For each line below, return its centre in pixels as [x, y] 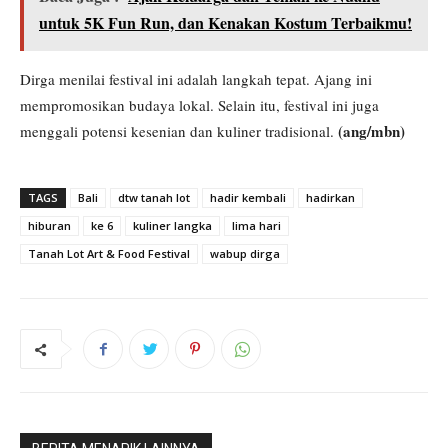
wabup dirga [245, 254]
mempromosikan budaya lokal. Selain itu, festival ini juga [199, 105]
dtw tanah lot [154, 198]
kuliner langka [172, 226]
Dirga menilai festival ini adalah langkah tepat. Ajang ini [196, 79]
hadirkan [330, 198]
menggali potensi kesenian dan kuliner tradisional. [179, 131]
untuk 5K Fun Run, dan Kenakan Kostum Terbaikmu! [225, 23]
